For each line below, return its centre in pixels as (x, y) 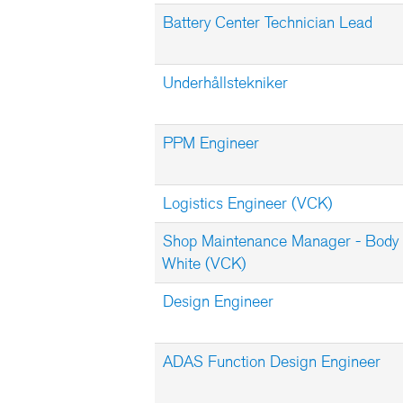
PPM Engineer (211, 143)
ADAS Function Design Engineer (272, 362)
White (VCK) (204, 264)
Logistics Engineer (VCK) (248, 203)
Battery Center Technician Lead (268, 22)
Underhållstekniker (225, 83)
